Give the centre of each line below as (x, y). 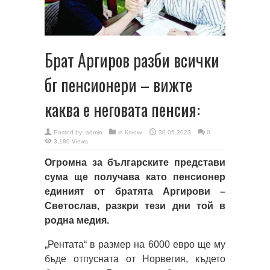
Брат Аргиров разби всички (132, 60)
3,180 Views (71, 141)
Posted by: (70, 132)
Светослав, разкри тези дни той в (135, 206)
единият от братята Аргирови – (135, 191)
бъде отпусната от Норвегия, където (135, 259)
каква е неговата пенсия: (122, 109)
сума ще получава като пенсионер (135, 177)
